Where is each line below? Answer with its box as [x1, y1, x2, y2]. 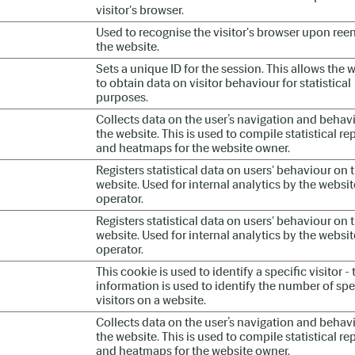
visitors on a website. [96, 292, 206, 307]
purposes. [96, 90, 148, 105]
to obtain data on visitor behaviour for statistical [96, 75, 351, 90]
